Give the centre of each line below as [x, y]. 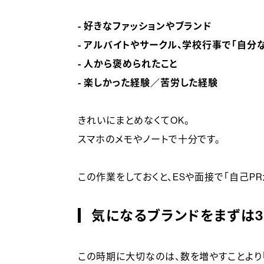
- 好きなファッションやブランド [145, 26]
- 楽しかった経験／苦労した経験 [148, 83]
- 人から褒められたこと [128, 64]
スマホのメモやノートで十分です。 [149, 139]
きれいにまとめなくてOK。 [134, 121]
